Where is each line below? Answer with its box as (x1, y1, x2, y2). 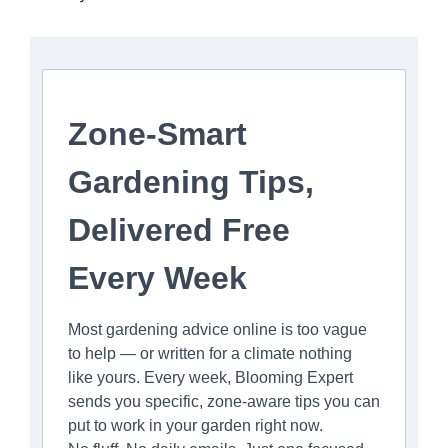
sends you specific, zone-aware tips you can (68, 393, 380, 411)
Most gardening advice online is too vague (68, 321, 367, 339)
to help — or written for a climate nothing (68, 345, 352, 363)
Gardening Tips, (68, 164, 314, 201)
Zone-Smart (68, 116, 247, 153)
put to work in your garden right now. (68, 417, 323, 435)
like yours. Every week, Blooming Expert (68, 369, 353, 387)
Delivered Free (68, 212, 290, 249)
